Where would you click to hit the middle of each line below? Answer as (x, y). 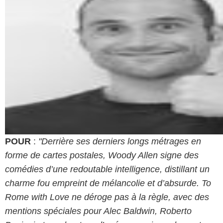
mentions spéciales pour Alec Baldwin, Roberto (98, 211)
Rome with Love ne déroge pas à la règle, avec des (107, 197)
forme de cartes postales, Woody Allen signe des (102, 155)
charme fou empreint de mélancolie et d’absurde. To (108, 183)
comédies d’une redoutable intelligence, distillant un (107, 169)
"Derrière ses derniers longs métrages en (120, 141)
